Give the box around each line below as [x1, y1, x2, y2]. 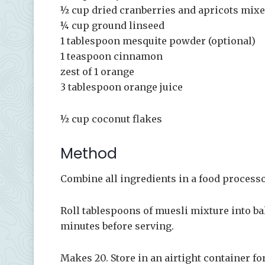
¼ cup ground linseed [60, 19, 164, 31]
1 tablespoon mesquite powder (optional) [60, 34, 256, 47]
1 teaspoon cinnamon [60, 50, 163, 62]
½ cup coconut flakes [60, 112, 162, 125]
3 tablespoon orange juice [60, 80, 183, 93]
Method [60, 143, 117, 164]
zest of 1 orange [60, 65, 134, 77]
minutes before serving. [60, 220, 174, 232]
